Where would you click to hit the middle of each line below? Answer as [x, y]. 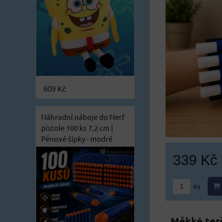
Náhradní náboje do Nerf [83, 116]
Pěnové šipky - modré [77, 138]
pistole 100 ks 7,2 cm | [77, 127]
